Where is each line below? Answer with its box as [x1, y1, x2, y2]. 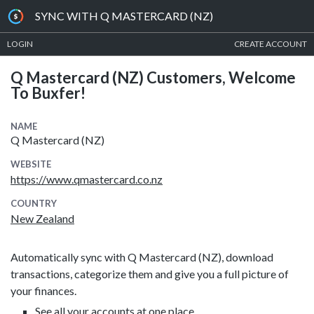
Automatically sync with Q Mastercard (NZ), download [11, 250, 273, 264]
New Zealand [11, 211, 74, 225]
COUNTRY [11, 197, 57, 209]
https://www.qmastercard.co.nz [11, 172, 163, 186]
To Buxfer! [11, 83, 86, 102]
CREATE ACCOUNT [234, 39, 307, 49]
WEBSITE [11, 158, 51, 170]
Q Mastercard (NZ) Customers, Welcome [11, 68, 296, 87]
